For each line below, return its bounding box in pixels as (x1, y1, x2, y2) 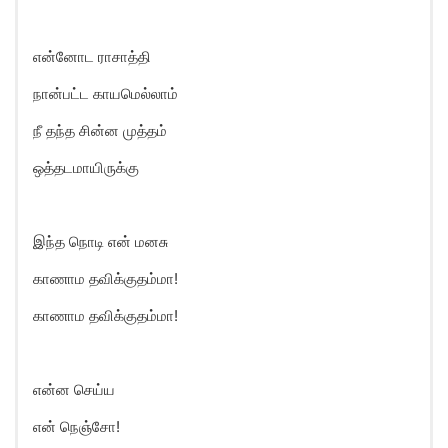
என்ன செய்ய (33, 380, 115, 399)
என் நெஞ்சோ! (33, 417, 120, 436)
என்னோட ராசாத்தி (33, 47, 151, 66)
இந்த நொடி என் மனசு (33, 232, 168, 251)
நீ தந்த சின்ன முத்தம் (33, 121, 167, 140)
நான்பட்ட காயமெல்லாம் (33, 84, 178, 103)
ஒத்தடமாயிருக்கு (33, 158, 139, 177)
